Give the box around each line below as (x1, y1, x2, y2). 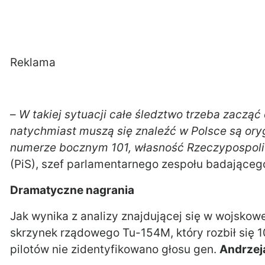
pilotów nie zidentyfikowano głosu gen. (10, 243, 219, 256)
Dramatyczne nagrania (10, 183, 134, 197)
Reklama (10, 56, 56, 69)
